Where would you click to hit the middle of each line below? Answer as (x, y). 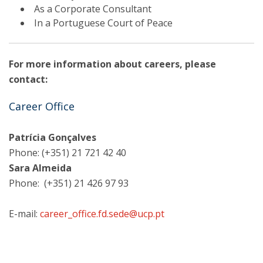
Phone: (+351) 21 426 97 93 (69, 183)
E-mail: (24, 214)
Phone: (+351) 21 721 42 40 (68, 153)
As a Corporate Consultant (93, 9)
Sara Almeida (40, 168)
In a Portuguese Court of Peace (103, 23)
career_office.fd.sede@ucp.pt (102, 214)
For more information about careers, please (112, 64)
